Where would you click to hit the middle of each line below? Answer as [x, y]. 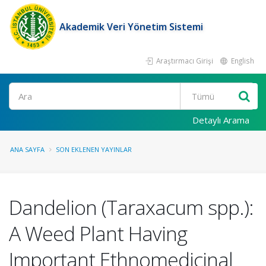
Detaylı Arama [221, 120]
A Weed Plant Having [98, 233]
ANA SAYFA [27, 149]
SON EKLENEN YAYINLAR [94, 149]
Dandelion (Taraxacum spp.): [131, 207]
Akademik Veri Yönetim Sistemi [131, 27]
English [242, 61]
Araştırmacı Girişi [184, 61]
